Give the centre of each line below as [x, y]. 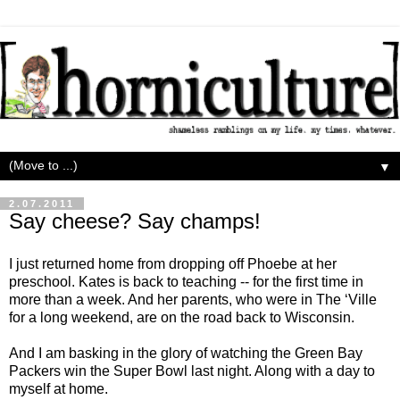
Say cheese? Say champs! [135, 221]
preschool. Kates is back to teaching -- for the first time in [186, 281]
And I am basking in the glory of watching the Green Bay [186, 353]
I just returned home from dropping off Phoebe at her [173, 263]
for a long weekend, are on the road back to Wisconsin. [182, 317]
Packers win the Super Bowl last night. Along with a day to [192, 371]
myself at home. [58, 388]
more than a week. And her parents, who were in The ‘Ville [193, 299]
